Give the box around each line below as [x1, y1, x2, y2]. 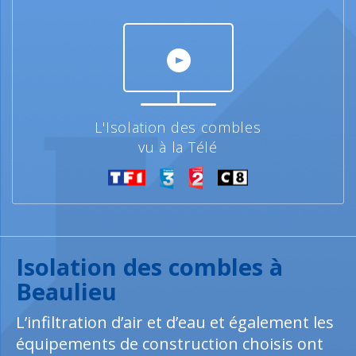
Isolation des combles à [16, 251, 283, 282]
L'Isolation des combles [95, 118, 261, 137]
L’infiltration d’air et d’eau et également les [16, 311, 334, 333]
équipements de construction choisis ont [16, 333, 323, 354]
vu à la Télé [138, 137, 218, 157]
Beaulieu [16, 276, 117, 307]
